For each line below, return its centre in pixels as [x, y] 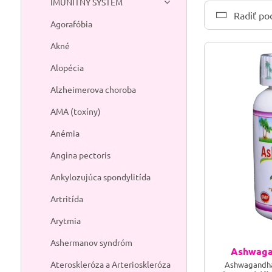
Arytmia [65, 220]
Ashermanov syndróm [91, 242]
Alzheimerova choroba [93, 89]
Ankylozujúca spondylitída [100, 177]
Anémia [65, 133]
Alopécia [67, 67]
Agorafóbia [71, 24]
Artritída [66, 199]
